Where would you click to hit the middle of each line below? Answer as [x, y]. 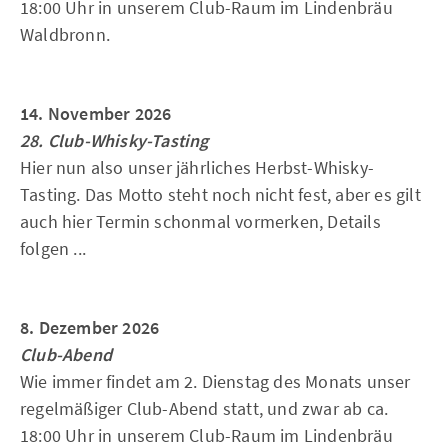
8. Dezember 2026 [90, 327]
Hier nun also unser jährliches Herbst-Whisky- [197, 167]
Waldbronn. [65, 34]
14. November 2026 [96, 113]
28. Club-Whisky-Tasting [114, 140]
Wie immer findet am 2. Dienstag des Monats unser [215, 381]
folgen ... [53, 248]
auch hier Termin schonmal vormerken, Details [200, 221]
